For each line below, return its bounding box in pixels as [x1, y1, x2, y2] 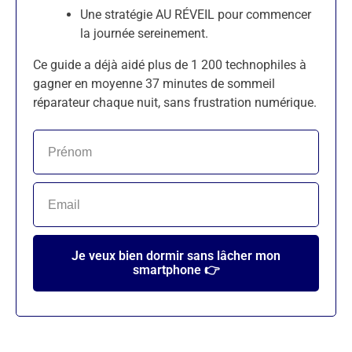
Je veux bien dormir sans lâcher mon [71, 248, 280, 263]
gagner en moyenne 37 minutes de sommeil [33, 76, 275, 91]
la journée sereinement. [80, 26, 208, 41]
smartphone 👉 [132, 262, 220, 277]
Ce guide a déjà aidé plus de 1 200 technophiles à [33, 57, 306, 72]
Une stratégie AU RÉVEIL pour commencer [80, 7, 311, 22]
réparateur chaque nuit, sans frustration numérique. [33, 95, 317, 110]
